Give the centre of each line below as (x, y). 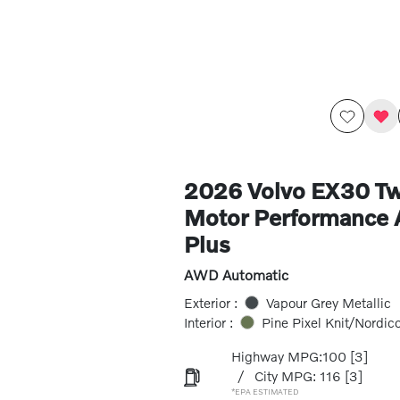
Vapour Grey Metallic (328, 303)
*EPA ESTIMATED (265, 392)
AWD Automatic (236, 275)
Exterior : (210, 303)
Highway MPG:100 (288, 356)
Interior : (208, 322)
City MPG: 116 (297, 376)
